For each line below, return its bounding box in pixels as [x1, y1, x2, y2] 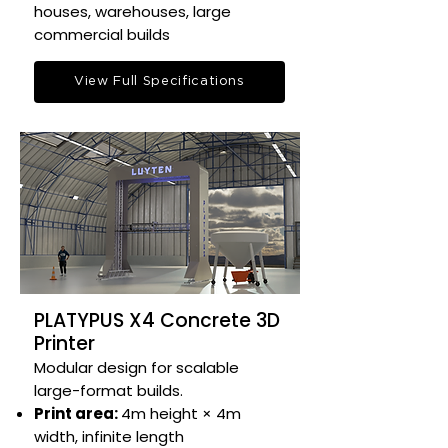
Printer [34, 330, 95, 357]
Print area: [34, 403, 121, 424]
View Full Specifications [74, 75, 245, 88]
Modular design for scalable [34, 357, 239, 378]
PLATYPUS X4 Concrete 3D [34, 307, 280, 334]
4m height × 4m [121, 403, 241, 424]
